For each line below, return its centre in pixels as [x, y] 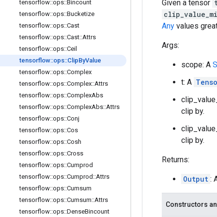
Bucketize [81, 14]
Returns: [176, 160]
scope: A [197, 65]
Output [196, 179]
